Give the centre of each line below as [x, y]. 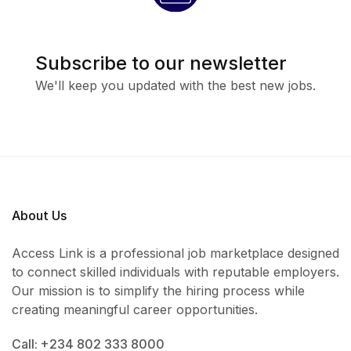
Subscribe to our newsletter [161, 63]
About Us [39, 216]
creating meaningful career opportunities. [135, 310]
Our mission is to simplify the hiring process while [158, 291]
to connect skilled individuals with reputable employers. [175, 272]
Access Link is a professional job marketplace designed [175, 253]
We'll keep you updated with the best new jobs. [175, 86]
